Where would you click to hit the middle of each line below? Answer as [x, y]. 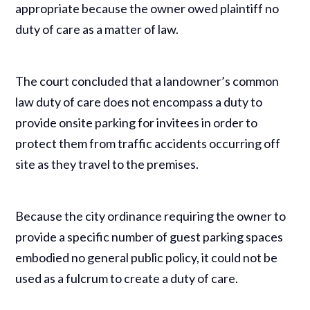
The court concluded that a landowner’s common [147, 81]
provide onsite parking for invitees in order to [137, 122]
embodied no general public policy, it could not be [147, 257]
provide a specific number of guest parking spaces [149, 236]
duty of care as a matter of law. [97, 29]
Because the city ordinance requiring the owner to [151, 216]
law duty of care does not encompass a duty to [139, 101]
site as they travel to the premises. [107, 164]
